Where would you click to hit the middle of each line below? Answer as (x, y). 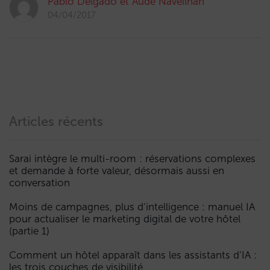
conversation (39, 183)
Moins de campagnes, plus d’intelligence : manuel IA (132, 207)
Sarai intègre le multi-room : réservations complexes (132, 159)
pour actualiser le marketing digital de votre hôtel (125, 219)
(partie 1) (29, 231)
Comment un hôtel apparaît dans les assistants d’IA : (133, 255)
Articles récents (56, 121)
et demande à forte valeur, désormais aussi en (117, 171)
